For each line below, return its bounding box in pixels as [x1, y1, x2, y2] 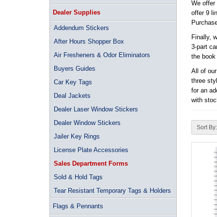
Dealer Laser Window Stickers [54, 106, 138, 113]
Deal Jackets [54, 92, 91, 99]
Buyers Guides [54, 65, 95, 72]
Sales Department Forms [54, 160, 128, 167]
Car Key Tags [54, 78, 92, 86]
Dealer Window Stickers [54, 119, 121, 126]
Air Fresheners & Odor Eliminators [54, 51, 150, 59]
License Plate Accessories [54, 146, 128, 154]
